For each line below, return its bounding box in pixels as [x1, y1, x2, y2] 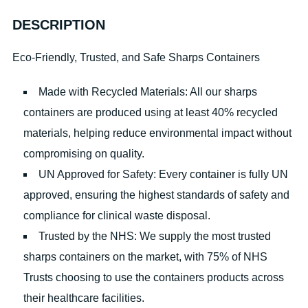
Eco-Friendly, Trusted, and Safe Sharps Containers [12, 52, 260, 64]
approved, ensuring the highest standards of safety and [23, 189, 289, 201]
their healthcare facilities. [23, 292, 144, 305]
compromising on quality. [23, 148, 144, 160]
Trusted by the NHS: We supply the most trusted [38, 230, 271, 243]
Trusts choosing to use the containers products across [23, 272, 284, 284]
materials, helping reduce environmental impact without [23, 127, 291, 140]
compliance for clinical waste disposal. [23, 210, 210, 222]
